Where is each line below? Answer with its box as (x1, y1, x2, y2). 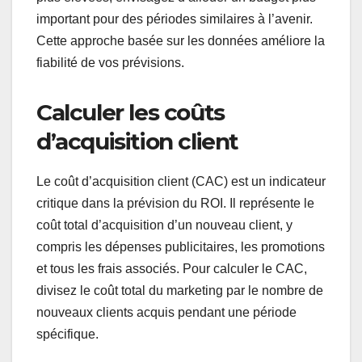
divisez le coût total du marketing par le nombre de (36, 284, 323, 298)
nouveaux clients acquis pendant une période (36, 305, 297, 320)
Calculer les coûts (36, 99, 225, 127)
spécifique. (36, 327, 99, 342)
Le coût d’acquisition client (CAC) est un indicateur (36, 175, 326, 189)
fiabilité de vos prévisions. (36, 56, 184, 70)
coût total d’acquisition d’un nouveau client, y (36, 218, 293, 233)
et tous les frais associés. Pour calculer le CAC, (36, 262, 307, 276)
